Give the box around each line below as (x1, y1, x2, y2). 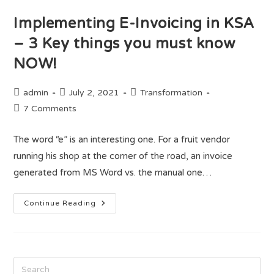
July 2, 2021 (69, 87, 120, 98)
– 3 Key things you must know (13, 35, 235, 53)
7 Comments (23, 103, 77, 114)
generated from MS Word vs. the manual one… (13, 167, 212, 178)
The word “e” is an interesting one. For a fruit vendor (13, 134, 231, 145)
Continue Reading (24, 199, 97, 207)
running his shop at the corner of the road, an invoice (13, 150, 233, 161)
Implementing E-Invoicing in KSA (13, 15, 255, 32)
